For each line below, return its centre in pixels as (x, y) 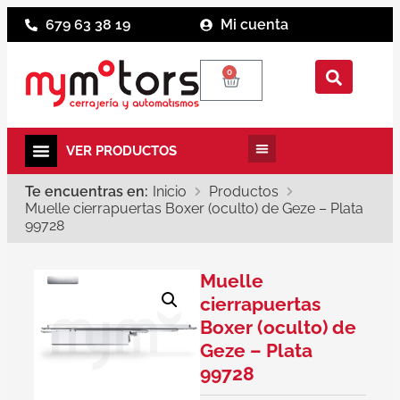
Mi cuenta (254, 25)
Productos (244, 191)
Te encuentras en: (87, 191)
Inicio (170, 191)
